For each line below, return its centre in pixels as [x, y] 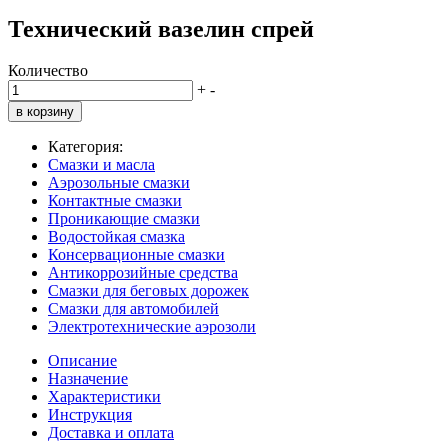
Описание [82, 361]
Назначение [88, 379]
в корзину [45, 112]
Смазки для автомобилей [133, 309]
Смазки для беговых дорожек [148, 291]
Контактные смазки [115, 201]
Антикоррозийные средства [143, 273]
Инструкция [90, 415]
